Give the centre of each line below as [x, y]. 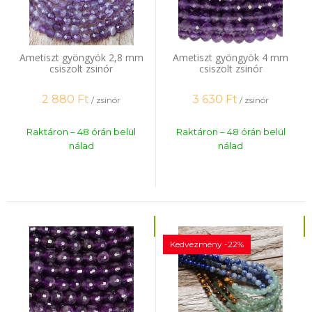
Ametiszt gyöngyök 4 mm [231, 57]
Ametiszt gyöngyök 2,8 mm [81, 57]
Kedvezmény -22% [207, 244]
